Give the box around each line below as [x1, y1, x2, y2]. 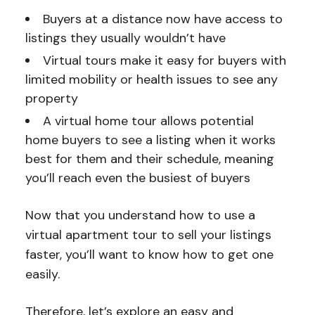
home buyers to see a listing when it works [25, 131, 276, 149]
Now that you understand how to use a [25, 207, 255, 224]
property [25, 90, 78, 108]
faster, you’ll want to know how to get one [25, 246, 274, 264]
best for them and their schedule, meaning [25, 150, 274, 168]
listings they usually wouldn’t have [25, 30, 226, 47]
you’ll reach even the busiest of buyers [25, 169, 250, 187]
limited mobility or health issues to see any [25, 71, 278, 89]
